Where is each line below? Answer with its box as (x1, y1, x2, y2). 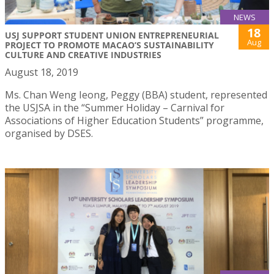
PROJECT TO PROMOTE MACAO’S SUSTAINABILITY (5, 39, 214, 51)
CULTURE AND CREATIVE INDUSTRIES (5, 49, 161, 61)
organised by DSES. (5, 127, 93, 141)
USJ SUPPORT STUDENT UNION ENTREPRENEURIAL (5, 29, 219, 42)
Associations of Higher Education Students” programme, (5, 114, 264, 128)
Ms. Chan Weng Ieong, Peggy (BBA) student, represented (5, 88, 267, 102)
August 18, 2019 (5, 65, 78, 80)
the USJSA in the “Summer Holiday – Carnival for (5, 101, 224, 115)
